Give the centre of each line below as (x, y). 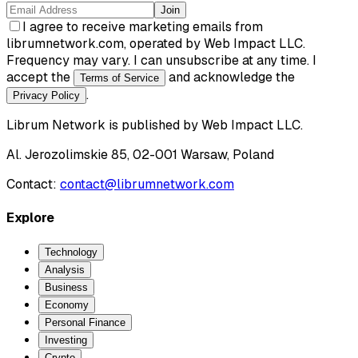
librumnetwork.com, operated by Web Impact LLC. (156, 43)
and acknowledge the (230, 77)
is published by (153, 125)
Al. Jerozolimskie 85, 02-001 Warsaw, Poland (140, 154)
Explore (30, 217)
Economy (67, 305)
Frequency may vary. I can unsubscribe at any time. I (161, 60)
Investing (66, 340)
